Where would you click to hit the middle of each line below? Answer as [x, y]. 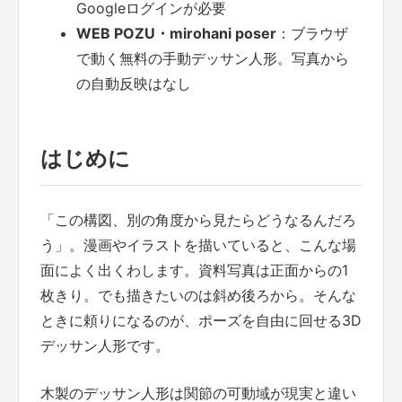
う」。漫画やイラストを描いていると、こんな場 [198, 245]
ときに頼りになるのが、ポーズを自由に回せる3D [201, 320]
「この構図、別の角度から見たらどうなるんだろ [198, 219]
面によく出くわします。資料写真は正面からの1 [194, 270]
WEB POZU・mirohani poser [176, 33]
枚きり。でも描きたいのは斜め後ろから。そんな [198, 295]
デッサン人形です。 [105, 345]
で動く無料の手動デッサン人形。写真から [213, 58]
